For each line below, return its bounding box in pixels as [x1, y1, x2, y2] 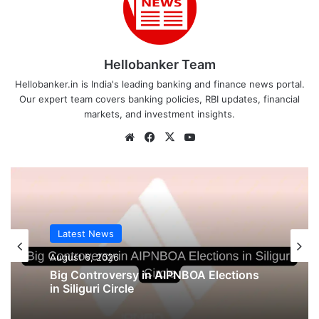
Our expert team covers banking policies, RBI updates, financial [19, 93, 300, 105]
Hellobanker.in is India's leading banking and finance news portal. [14, 78, 305, 90]
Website [137, 130, 178, 144]
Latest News [58, 228, 114, 240]
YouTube [197, 130, 241, 144]
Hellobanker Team [103, 57, 216, 73]
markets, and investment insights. [84, 108, 235, 120]
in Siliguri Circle [50, 281, 134, 296]
